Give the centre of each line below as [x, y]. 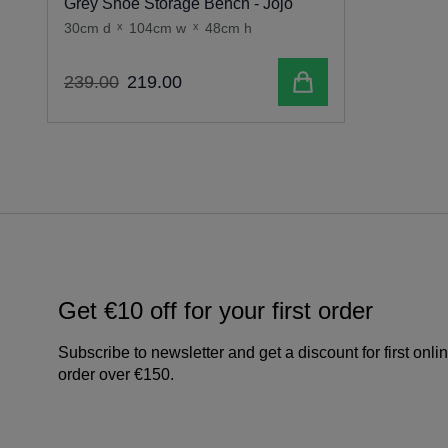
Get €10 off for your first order [215, 311]
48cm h [228, 28]
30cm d [87, 28]
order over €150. [116, 375]
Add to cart [327, 80]
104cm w [158, 28]
